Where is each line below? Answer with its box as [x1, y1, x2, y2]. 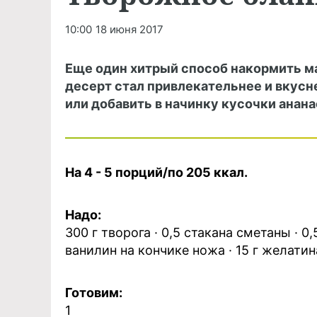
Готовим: [65, 285, 122, 300]
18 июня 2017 [96, 23, 163, 36]
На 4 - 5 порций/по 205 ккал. [65, 165, 248, 180]
